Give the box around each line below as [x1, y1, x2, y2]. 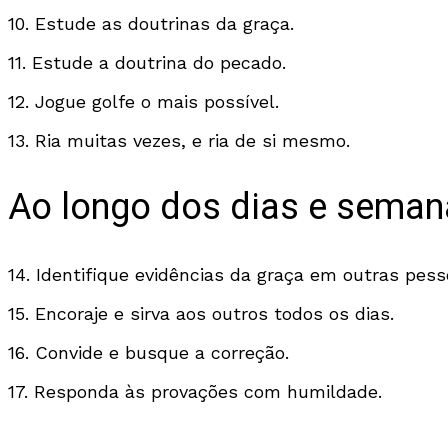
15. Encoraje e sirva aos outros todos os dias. [8, 302, 394, 324]
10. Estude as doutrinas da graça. [8, 12, 294, 34]
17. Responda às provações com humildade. [8, 380, 382, 402]
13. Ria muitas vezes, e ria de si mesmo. [8, 129, 350, 151]
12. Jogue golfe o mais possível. [8, 90, 279, 112]
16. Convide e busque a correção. [8, 341, 289, 363]
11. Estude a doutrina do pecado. [8, 51, 286, 73]
